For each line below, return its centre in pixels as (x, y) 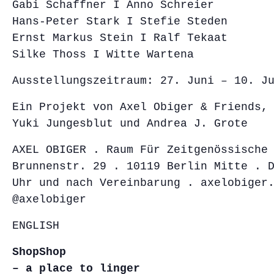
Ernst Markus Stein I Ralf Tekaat (120, 38)
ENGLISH (36, 225)
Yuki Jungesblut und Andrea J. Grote (130, 123)
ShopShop (39, 252)
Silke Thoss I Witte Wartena (103, 54)
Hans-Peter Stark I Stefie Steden (120, 21)
